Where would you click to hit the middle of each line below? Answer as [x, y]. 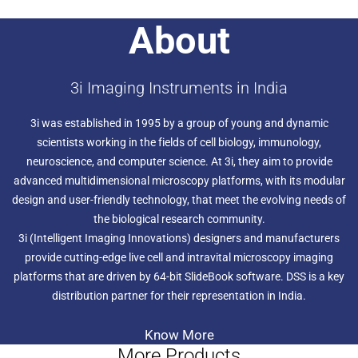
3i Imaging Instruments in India [179, 88]
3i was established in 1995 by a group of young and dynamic [179, 123]
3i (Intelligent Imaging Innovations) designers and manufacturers [179, 238]
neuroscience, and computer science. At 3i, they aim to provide [179, 161]
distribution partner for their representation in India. [179, 295]
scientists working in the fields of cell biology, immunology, [179, 142]
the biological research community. [179, 219]
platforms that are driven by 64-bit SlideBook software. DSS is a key [179, 276]
